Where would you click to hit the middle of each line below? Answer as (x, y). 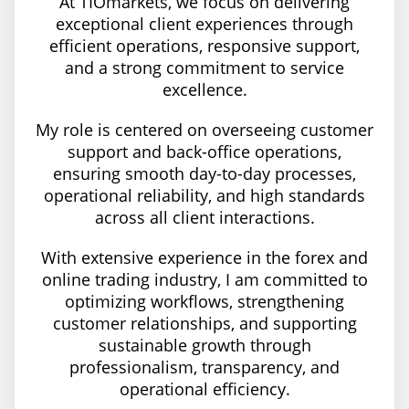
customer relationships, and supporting (204, 323)
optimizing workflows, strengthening (204, 301)
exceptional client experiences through (204, 24)
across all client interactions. (204, 217)
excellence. (204, 89)
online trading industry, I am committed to (204, 279)
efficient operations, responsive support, (204, 46)
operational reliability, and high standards (204, 195)
